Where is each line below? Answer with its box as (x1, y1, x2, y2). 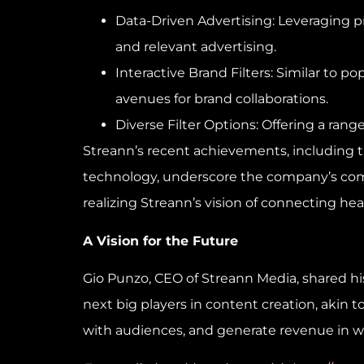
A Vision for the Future (83, 232, 238, 249)
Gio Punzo (83, 271, 149, 287)
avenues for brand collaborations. (115, 91, 328, 107)
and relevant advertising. (115, 39, 276, 55)
